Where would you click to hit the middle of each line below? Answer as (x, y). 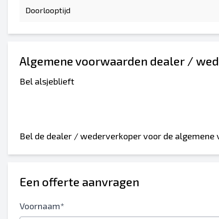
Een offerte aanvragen (79, 182)
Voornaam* (42, 206)
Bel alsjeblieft (47, 81)
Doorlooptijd (48, 10)
